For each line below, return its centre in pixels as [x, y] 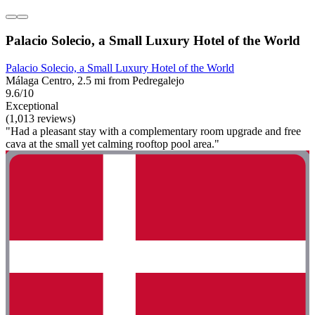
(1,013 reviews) [40, 118]
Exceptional [32, 105]
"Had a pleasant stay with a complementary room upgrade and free [153, 131]
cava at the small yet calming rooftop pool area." [112, 143]
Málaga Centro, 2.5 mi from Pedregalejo [95, 80]
